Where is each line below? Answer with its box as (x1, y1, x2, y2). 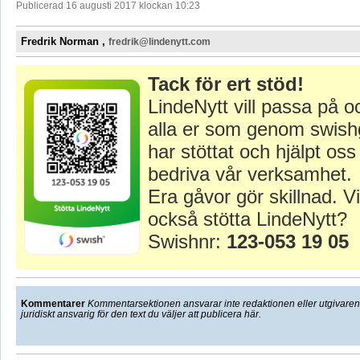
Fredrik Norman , (20, 35, 108, 48)
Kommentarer (20, 298, 85, 310)
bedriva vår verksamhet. (147, 163, 352, 186)
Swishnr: (147, 231, 227, 253)
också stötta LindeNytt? (147, 208, 347, 231)
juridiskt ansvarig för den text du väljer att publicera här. (20, 309, 261, 321)
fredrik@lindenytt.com (108, 36, 211, 48)
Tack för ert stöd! (147, 73, 304, 96)
